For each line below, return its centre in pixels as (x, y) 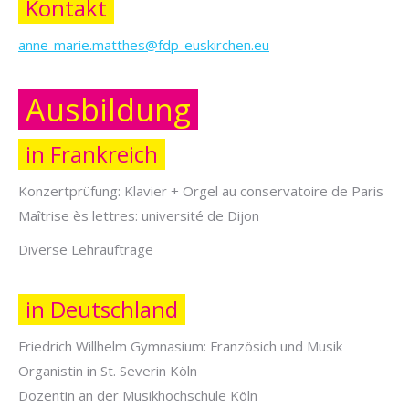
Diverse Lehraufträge (86, 249)
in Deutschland (102, 309)
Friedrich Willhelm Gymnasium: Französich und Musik (180, 346)
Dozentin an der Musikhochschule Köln (138, 395)
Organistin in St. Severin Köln (108, 371)
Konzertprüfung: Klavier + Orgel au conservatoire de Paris (201, 191)
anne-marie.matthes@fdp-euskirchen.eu (144, 45)
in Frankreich (92, 154)
